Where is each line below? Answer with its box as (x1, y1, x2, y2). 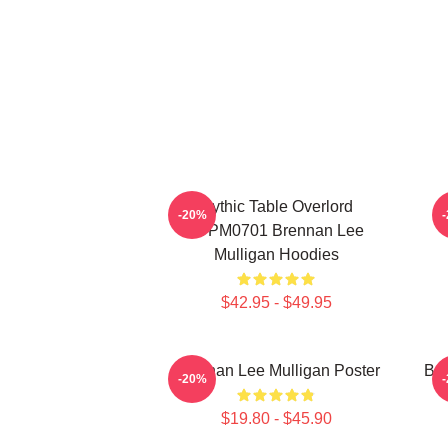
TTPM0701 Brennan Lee (188, 222, 364, 239)
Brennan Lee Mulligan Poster (172, 362, 380, 379)
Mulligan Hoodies (213, 246, 339, 263)
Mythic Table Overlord (199, 198, 353, 215)
